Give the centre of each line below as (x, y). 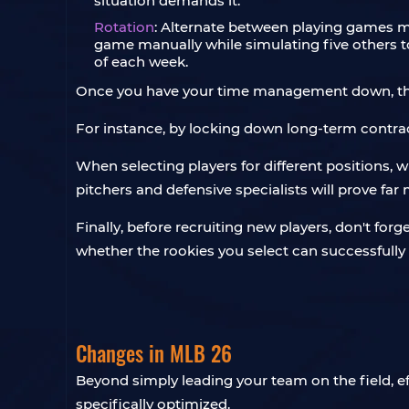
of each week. (141, 62)
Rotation (124, 27)
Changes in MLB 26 (154, 353)
